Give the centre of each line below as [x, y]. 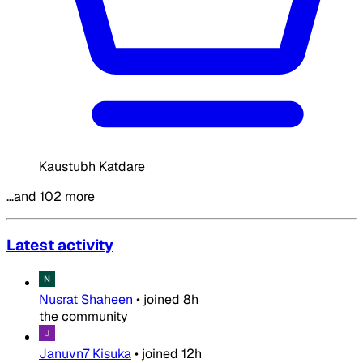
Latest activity [60, 245]
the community [83, 316]
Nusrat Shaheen [86, 299]
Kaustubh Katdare [92, 167]
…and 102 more [51, 197]
